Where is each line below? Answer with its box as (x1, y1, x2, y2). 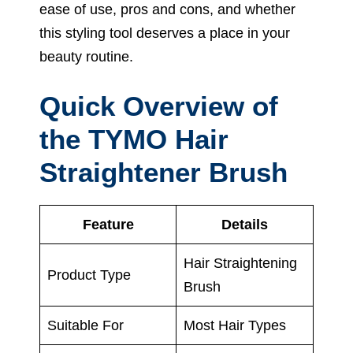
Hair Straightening (184, 255, 297, 271)
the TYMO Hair (39, 123, 229, 154)
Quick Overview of (39, 90, 278, 121)
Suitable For (47, 317, 124, 333)
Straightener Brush (39, 156, 288, 188)
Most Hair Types (184, 317, 286, 333)
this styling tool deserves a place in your (39, 24, 290, 41)
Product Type (47, 266, 131, 283)
